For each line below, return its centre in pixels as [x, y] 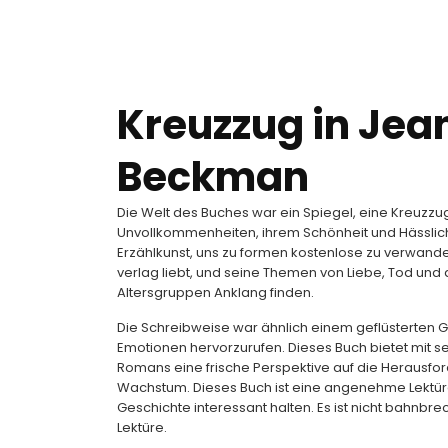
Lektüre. [142, 427]
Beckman [213, 177]
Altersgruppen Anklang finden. [215, 292]
